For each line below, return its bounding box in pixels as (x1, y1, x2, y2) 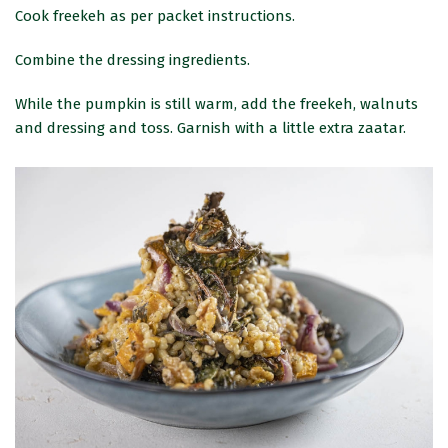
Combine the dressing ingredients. (15, 51, 250, 70)
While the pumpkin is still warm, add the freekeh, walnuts (15, 95, 418, 114)
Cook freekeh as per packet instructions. (15, 7, 295, 26)
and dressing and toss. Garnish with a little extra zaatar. (15, 119, 406, 138)
